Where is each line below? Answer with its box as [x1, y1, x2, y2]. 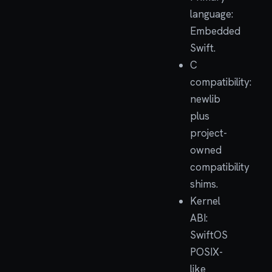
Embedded [189, 24, 240, 38]
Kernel [189, 194, 220, 208]
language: [189, 7, 233, 21]
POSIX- [189, 245, 223, 259]
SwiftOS [189, 228, 228, 242]
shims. [189, 177, 218, 191]
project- [189, 126, 227, 140]
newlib [189, 92, 220, 106]
